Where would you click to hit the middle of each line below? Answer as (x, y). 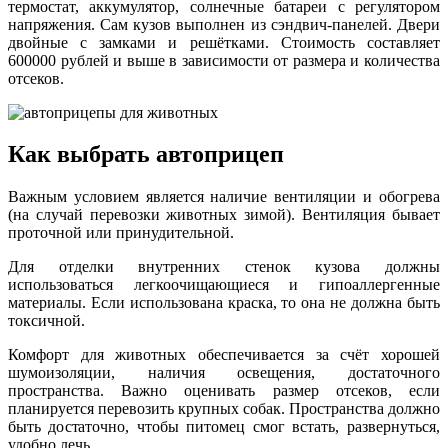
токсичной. (46, 321)
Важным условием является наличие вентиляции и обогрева (224, 197)
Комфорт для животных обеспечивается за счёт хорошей (224, 355)
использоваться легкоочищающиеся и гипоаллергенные (224, 285)
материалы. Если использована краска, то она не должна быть (224, 303)
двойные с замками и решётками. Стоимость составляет (224, 42)
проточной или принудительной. (121, 233)
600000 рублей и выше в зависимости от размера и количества (224, 60)
